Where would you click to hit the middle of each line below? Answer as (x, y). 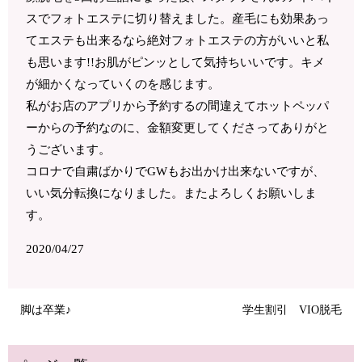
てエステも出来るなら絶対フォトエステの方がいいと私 (177, 41)
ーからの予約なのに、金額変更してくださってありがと (177, 128)
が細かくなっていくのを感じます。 (123, 84)
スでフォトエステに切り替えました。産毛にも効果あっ (177, 19)
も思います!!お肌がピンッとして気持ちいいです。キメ (175, 63)
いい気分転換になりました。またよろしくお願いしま (171, 194)
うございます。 (68, 150)
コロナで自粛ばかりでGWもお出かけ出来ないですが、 (175, 172)
